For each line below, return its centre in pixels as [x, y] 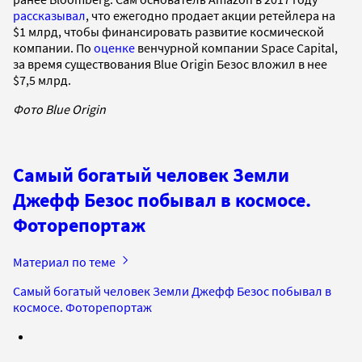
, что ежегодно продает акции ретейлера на [210, 15]
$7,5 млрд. [43, 80]
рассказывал [49, 15]
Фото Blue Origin [59, 109]
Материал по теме [65, 261]
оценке [114, 47]
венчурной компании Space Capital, [236, 47]
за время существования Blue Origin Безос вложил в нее [170, 63]
